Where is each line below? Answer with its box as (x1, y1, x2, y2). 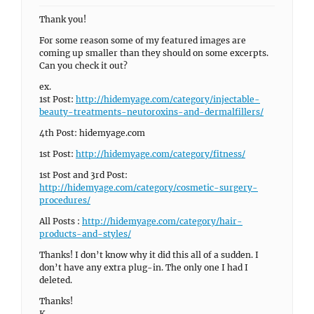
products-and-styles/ (39, 228, 131, 239)
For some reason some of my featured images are (39, 35, 246, 46)
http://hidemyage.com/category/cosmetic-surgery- (39, 182, 258, 193)
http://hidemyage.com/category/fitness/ (76, 149, 245, 159)
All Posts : (39, 216, 82, 226)
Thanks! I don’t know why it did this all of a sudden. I (39, 250, 259, 260)
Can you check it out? (39, 60, 128, 71)
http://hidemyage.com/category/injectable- (76, 94, 260, 104)
